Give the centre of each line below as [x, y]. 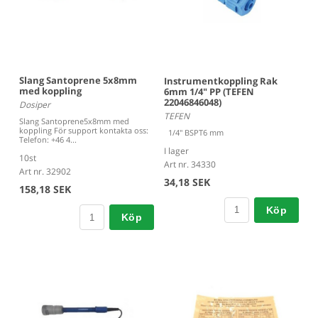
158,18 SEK [45, 190]
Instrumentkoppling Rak [221, 81]
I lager [176, 150]
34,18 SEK [187, 182]
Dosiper [35, 105]
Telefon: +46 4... [48, 140]
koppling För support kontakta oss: [84, 131]
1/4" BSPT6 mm [194, 132]
